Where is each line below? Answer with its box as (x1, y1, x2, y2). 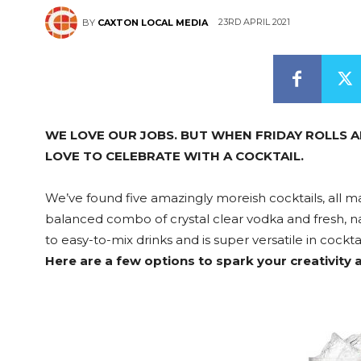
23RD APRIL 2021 (218, 16, 290, 28)
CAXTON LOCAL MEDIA (98, 17, 208, 28)
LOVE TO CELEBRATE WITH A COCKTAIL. (45, 148, 304, 164)
